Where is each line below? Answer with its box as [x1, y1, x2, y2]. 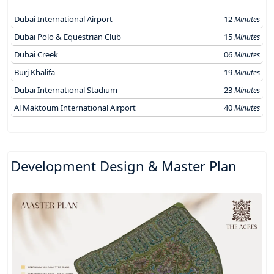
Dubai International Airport [14, 13, 113, 24]
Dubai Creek [14, 48, 58, 60]
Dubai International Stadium [14, 84, 117, 95]
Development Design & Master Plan [11, 156, 237, 175]
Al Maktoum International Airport [14, 102, 136, 113]
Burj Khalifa [14, 66, 55, 78]
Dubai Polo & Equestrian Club [14, 31, 121, 42]
